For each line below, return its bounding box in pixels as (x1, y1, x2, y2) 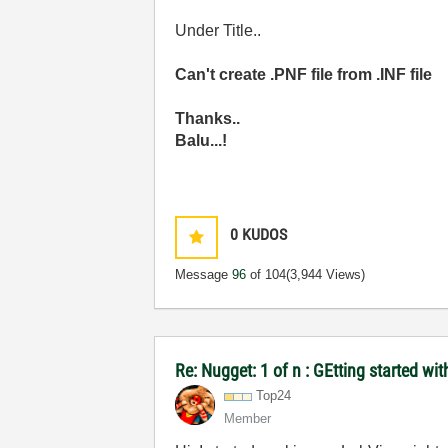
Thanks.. (175, 110, 245, 128)
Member (224, 411, 272, 427)
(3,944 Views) (286, 267, 366, 283)
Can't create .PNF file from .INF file (175, 66, 433, 84)
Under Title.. (175, 22, 262, 40)
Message (175, 267, 233, 283)
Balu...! (175, 132, 228, 150)
